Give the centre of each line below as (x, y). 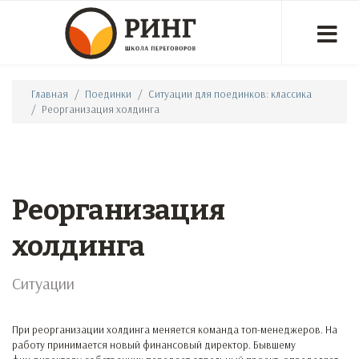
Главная (50, 94)
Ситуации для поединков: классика (230, 94)
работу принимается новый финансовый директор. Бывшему (154, 345)
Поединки (108, 94)
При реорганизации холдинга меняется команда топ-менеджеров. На (175, 329)
